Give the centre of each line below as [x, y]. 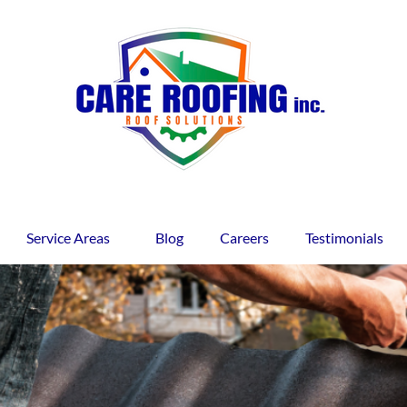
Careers [244, 238]
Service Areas [68, 238]
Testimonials [344, 238]
